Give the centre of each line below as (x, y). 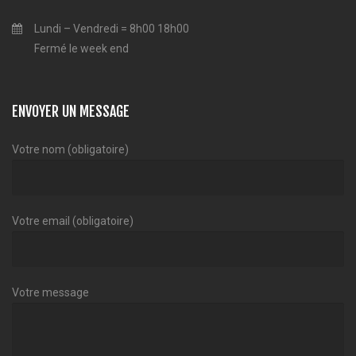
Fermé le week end (81, 48)
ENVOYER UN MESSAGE (71, 111)
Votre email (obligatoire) (73, 221)
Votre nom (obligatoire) (70, 149)
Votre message (50, 292)
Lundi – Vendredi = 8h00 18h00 (110, 28)
